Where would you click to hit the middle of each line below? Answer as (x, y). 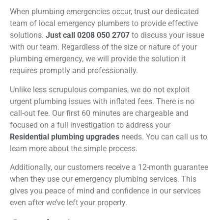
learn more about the (47, 148)
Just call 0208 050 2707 (88, 35)
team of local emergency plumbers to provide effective (104, 24)
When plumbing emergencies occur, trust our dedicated (104, 12)
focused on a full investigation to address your (90, 125)
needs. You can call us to (163, 137)
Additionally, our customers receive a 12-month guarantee (109, 167)
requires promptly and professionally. (74, 71)
